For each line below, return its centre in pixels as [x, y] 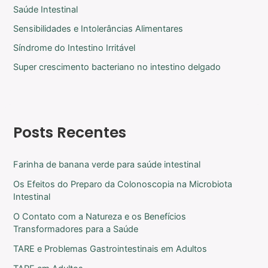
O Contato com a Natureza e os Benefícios [100, 216]
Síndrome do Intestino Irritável [74, 48]
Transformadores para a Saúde [76, 229]
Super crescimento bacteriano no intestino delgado [117, 67]
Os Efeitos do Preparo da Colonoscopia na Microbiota [123, 184]
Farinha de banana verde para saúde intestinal [107, 164]
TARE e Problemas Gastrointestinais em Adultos [110, 249]
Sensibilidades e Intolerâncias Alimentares [98, 28]
